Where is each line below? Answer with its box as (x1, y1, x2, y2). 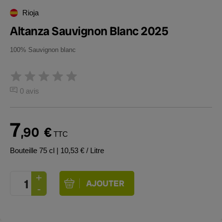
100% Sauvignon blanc (10, 46, 76, 54)
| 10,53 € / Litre (56, 146, 104, 155)
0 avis (20, 87, 39, 95)
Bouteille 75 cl (10, 146, 56, 155)
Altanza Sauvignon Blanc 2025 (10, 23, 168, 39)
